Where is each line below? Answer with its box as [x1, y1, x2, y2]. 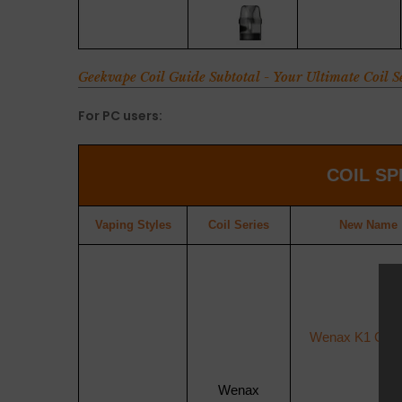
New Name [339, 218, 398, 232]
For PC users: [78, 107, 162, 125]
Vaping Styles [94, 218, 171, 232]
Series [234, 218, 269, 232]
